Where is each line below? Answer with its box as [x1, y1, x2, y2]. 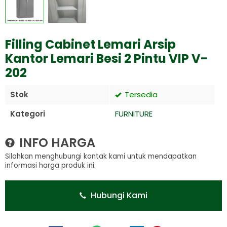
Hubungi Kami [89, 190, 147, 201]
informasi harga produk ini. [5, 161, 96, 170]
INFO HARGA [16, 134, 95, 151]
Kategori [10, 108, 45, 119]
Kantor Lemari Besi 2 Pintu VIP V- [5, 50, 208, 67]
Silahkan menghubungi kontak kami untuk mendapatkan [5, 152, 197, 161]
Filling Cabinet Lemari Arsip [5, 36, 176, 53]
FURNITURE [115, 108, 153, 119]
